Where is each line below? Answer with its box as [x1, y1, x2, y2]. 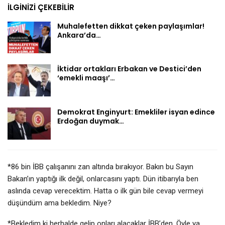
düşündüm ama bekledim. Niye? [8, 198, 111, 207]
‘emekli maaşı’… [57, 73, 115, 83]
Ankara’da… [57, 30, 101, 40]
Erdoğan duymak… [57, 116, 124, 126]
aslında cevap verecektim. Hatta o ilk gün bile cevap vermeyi [8, 186, 203, 195]
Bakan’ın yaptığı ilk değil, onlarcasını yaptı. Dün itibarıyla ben [8, 174, 198, 183]
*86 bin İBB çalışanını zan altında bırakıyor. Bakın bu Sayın [8, 162, 193, 171]
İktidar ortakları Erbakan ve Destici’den [57, 64, 201, 74]
